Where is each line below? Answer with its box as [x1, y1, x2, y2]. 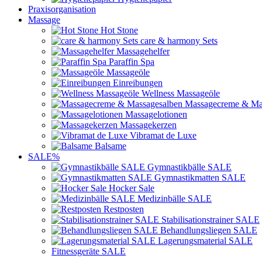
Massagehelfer [116, 46, 170, 56]
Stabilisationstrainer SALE [161, 214, 260, 225]
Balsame [95, 140, 126, 151]
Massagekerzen [120, 119, 177, 130]
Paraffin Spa [109, 56, 154, 67]
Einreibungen [113, 77, 163, 88]
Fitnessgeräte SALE [51, 246, 126, 256]
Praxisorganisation [28, 4, 96, 14]
